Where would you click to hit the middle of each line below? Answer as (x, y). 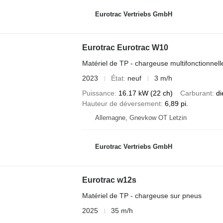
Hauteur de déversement (121, 104)
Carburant (196, 93)
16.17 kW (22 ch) (145, 93)
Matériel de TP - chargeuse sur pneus (142, 196)
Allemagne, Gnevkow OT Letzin (141, 118)
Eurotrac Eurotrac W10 (125, 48)
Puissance (98, 93)
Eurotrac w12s (109, 180)
